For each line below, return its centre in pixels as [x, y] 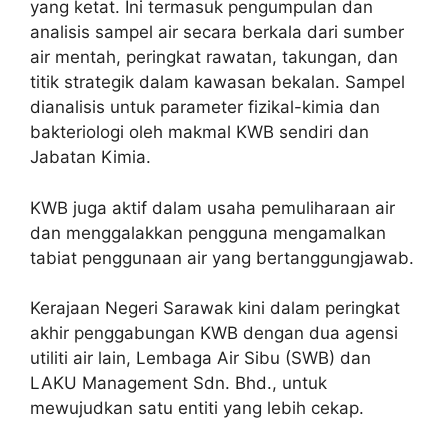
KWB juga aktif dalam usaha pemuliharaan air [212, 207]
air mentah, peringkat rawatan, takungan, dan [214, 57]
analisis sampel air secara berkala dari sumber [217, 32]
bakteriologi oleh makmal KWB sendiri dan [199, 132]
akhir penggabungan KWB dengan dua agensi [214, 333]
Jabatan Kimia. [90, 157]
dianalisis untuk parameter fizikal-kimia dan [205, 107]
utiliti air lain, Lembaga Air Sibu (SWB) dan [200, 358]
